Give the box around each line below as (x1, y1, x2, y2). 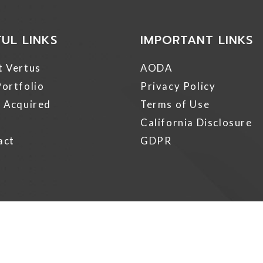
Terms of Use (140, 98, 210, 110)
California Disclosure (140, 116, 252, 129)
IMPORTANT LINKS (140, 31, 254, 49)
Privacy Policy (140, 80, 216, 92)
